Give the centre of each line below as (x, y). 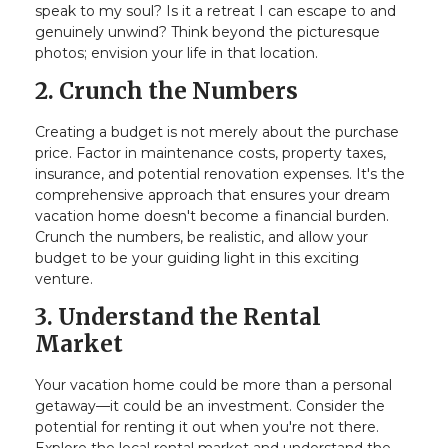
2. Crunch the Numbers (166, 91)
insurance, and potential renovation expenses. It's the (220, 173)
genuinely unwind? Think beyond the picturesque (207, 32)
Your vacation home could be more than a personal (213, 384)
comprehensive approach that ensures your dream (212, 194)
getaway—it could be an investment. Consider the (210, 405)
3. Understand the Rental (178, 316)
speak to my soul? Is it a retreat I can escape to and (215, 11)
